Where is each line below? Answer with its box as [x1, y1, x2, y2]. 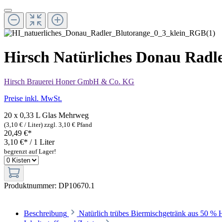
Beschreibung [24, 209, 67, 218]
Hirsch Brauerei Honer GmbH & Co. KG [4, 77, 134, 86]
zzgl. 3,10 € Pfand [44, 120, 92, 128]
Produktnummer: [4, 181, 58, 190]
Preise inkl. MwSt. [4, 94, 62, 103]
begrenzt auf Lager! [4, 147, 56, 155]
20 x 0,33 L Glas [4, 111, 56, 119]
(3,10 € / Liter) [4, 120, 44, 128]
